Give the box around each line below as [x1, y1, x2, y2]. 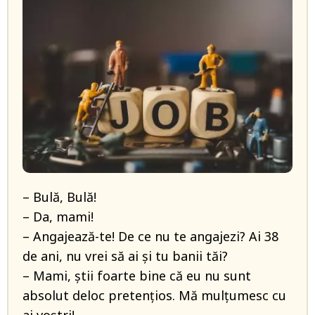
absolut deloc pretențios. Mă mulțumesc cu [22, 287, 286, 304]
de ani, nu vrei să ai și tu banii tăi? [22, 247, 228, 264]
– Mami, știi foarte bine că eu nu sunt [22, 267, 251, 284]
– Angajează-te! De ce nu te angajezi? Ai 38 [22, 228, 278, 245]
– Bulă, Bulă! [22, 188, 96, 205]
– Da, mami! [22, 208, 94, 225]
